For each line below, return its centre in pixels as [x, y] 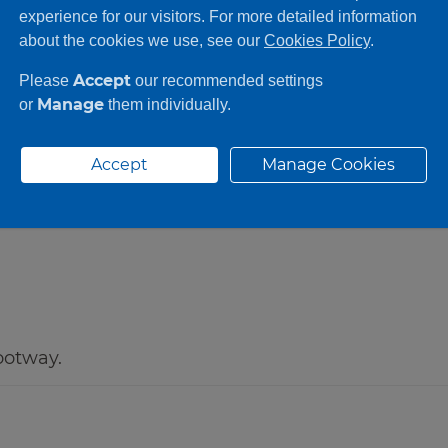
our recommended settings [227, 80]
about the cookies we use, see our [141, 40]
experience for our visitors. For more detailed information [218, 16]
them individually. [167, 104]
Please [46, 80]
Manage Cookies [328, 164]
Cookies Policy [317, 40]
